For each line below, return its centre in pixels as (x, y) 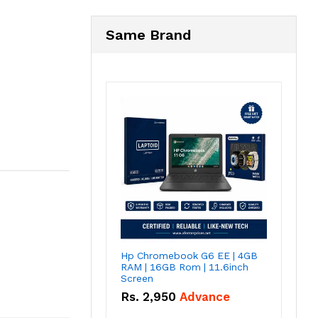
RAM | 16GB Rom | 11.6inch (185, 267)
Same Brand (148, 35)
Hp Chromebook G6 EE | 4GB (189, 256)
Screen (137, 279)
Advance (205, 297)
